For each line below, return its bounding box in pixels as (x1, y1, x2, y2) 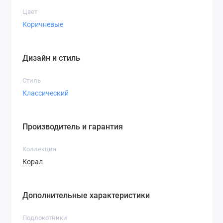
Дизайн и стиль (22, 53, 80, 63)
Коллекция (22, 145, 56, 153)
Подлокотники (22, 214, 67, 222)
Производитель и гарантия (22, 122, 123, 132)
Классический (22, 89, 69, 97)
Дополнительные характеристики (22, 191, 150, 201)
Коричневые (22, 20, 63, 28)
